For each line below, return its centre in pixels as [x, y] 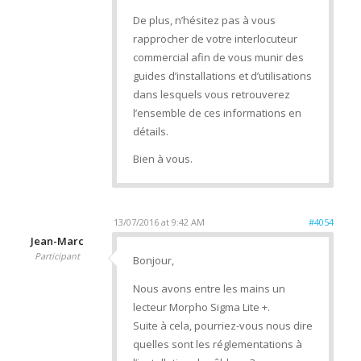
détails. [150, 132]
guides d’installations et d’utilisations [222, 76]
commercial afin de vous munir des [218, 58]
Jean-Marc [58, 241]
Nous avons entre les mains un [209, 288]
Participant [58, 256]
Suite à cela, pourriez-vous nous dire [222, 325]
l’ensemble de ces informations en [217, 113]
